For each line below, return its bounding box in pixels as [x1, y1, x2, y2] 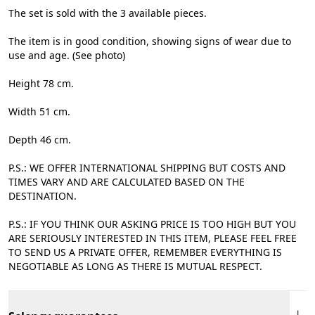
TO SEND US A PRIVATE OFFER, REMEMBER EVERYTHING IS [8, 245, 282, 259]
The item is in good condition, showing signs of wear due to [8, 34, 291, 48]
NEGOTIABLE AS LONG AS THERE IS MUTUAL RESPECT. [8, 259, 262, 273]
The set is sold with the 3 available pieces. [8, 6, 207, 20]
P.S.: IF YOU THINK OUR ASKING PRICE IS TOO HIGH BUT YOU [8, 217, 296, 231]
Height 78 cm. [8, 76, 74, 90]
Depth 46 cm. [8, 132, 71, 146]
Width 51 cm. [8, 104, 70, 118]
